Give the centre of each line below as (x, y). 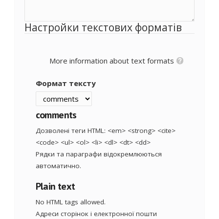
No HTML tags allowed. (70, 202)
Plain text (55, 186)
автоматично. (58, 165)
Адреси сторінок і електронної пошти (96, 213)
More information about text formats (111, 60)
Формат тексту (66, 83)
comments (56, 115)
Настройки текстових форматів (103, 27)
